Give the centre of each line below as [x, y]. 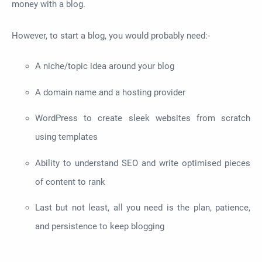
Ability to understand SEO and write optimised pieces [143, 163]
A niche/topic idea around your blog [105, 66]
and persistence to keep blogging [100, 227]
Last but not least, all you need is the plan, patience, [143, 208]
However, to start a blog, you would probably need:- [111, 35]
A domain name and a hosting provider [110, 92]
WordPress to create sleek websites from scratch [143, 118]
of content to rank [70, 182]
